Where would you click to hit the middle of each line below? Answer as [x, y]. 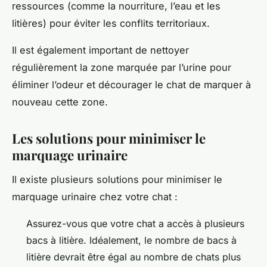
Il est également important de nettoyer [100, 50]
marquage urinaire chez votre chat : [95, 196]
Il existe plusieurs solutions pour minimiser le [117, 179]
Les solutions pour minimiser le [109, 138]
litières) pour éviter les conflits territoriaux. [111, 23]
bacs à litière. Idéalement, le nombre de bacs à [131, 240]
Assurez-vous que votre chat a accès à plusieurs [135, 223]
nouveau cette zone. [60, 102]
